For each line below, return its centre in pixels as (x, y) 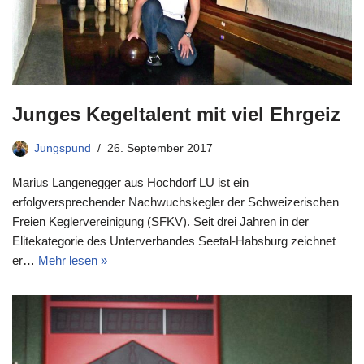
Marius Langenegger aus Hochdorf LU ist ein (130, 182)
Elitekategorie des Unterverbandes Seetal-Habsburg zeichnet (174, 240)
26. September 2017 (160, 148)
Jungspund (63, 148)
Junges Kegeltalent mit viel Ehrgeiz (176, 114)
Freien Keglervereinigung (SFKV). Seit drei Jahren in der (160, 221)
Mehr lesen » (73, 260)
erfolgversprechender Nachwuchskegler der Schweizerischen (175, 201)
